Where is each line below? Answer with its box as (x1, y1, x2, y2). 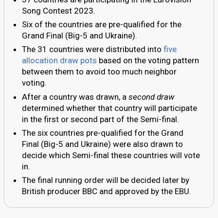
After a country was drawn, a (22, 91, 128, 102)
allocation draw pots (22, 55, 97, 66)
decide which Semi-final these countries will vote (22, 150, 200, 160)
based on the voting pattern (97, 55, 199, 66)
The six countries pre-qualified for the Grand (22, 127, 183, 138)
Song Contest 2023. (22, 6, 95, 16)
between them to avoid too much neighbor (22, 67, 177, 77)
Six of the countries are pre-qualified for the (22, 19, 182, 30)
